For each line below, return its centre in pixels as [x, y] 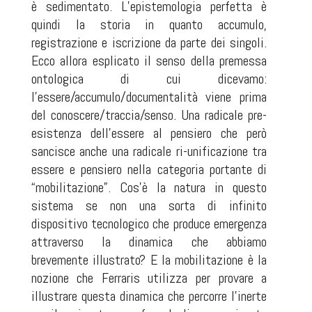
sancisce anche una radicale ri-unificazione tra [149, 151]
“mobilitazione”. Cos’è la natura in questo [149, 187]
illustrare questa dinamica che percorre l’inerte [149, 296]
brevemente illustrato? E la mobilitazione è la [149, 260]
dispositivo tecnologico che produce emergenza [149, 224]
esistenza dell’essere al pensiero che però [149, 133]
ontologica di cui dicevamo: [149, 79]
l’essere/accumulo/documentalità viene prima [149, 97]
